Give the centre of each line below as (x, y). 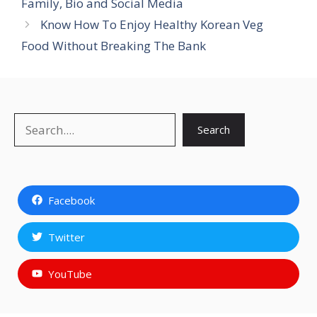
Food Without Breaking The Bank (114, 45)
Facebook (71, 200)
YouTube (70, 273)
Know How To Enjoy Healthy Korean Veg (152, 24)
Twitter (66, 237)
